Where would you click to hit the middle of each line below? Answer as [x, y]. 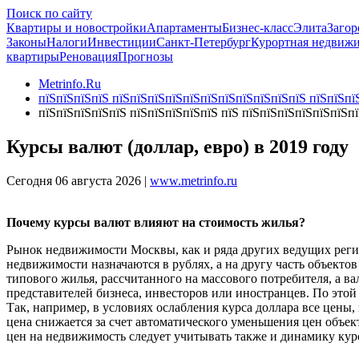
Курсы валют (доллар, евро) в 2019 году [177, 146]
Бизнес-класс [258, 28]
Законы [26, 42]
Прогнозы [145, 56]
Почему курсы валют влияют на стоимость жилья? [156, 222]
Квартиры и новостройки [77, 28]
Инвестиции [122, 42]
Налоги [67, 42]
